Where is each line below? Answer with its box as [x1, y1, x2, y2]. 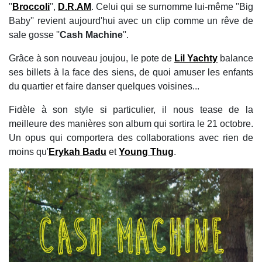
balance [217, 53, 254, 63]
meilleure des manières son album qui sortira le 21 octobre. [9, 119, 253, 129]
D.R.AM [58, 2, 92, 12]
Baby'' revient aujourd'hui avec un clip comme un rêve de [9, 16, 253, 26]
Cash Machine [60, 30, 123, 40]
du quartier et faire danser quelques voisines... [9, 81, 199, 91]
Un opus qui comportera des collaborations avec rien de [9, 133, 253, 143]
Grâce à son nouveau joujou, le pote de [9, 53, 174, 63]
